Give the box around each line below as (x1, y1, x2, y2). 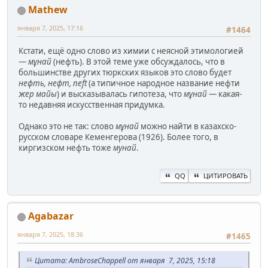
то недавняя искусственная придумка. (19, 99, 165, 110)
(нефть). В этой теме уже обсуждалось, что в (51, 56, 225, 67)
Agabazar (28, 209, 74, 223)
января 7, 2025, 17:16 (17, 23, 83, 33)
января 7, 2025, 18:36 (17, 229, 83, 239)
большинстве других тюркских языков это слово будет (19, 66, 232, 78)
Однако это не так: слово (19, 120, 115, 132)
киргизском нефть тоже (19, 142, 113, 153)
